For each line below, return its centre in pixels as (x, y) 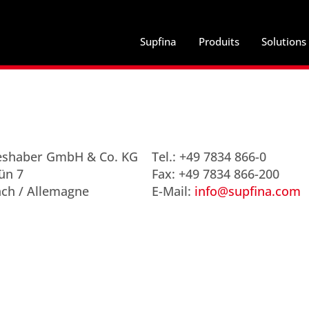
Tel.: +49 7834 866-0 (209, 157)
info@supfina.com (248, 191)
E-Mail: (173, 191)
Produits (219, 41)
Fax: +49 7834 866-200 (216, 174)
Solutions (284, 41)
